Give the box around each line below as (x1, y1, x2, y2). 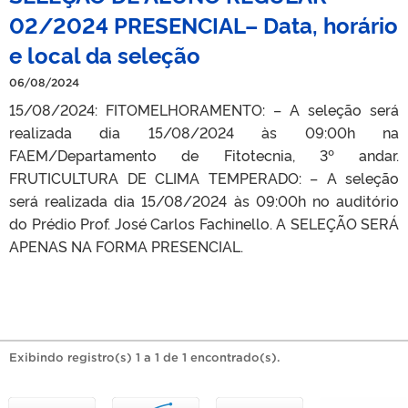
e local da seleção (9, 38, 200, 69)
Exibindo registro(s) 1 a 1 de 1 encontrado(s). (9, 350, 280, 364)
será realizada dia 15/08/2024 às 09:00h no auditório (9, 189, 399, 210)
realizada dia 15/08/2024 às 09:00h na (9, 121, 399, 142)
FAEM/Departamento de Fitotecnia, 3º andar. (9, 144, 399, 165)
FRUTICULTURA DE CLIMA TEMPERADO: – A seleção (9, 167, 399, 188)
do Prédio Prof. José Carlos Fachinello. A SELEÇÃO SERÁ (9, 212, 399, 233)
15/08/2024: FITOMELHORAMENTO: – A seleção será (9, 98, 399, 119)
